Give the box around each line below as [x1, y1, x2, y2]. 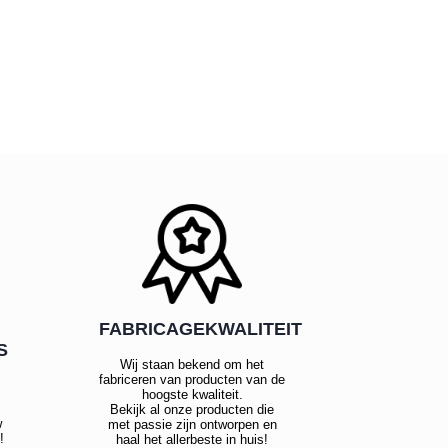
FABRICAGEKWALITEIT [98, 319, 302, 340]
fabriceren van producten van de [99, 372, 286, 388]
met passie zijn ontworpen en [107, 417, 277, 433]
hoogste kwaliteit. [141, 387, 243, 403]
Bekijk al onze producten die [110, 402, 275, 418]
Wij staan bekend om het [120, 357, 265, 373]
